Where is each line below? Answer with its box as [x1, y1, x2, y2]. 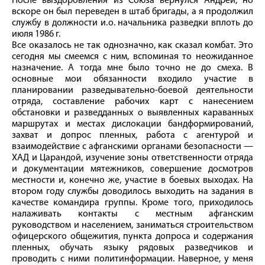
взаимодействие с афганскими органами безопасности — [12, 141, 253, 151]
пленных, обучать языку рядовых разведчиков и [12, 243, 253, 253]
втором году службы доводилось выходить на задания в [12, 186, 253, 196]
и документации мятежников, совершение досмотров [12, 164, 253, 174]
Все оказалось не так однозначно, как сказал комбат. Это [12, 40, 253, 50]
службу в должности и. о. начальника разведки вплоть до [12, 18, 253, 28]
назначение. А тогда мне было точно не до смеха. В [12, 63, 253, 73]
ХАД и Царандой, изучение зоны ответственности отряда [12, 153, 253, 163]
